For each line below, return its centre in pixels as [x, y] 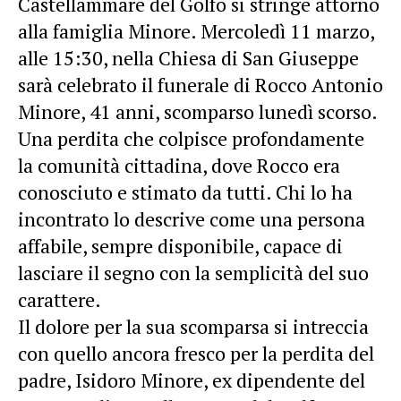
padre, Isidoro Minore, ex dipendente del [192, 380]
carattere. [60, 299]
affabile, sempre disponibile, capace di [180, 245]
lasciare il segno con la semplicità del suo [193, 272]
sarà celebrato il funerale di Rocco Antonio [200, 84]
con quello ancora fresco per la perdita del [196, 353]
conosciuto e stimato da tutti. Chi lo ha [185, 192]
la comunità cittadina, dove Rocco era [179, 165]
